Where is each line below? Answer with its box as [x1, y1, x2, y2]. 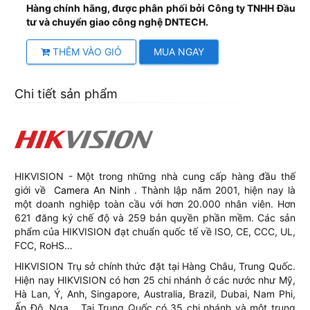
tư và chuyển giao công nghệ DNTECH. [26, 16, 208, 28]
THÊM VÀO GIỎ [49, 46, 122, 58]
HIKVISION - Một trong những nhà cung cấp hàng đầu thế [15, 170, 295, 183]
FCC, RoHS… [15, 239, 73, 252]
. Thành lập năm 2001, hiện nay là [130, 184, 295, 197]
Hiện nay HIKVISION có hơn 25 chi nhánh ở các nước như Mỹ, [15, 274, 295, 286]
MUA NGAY [153, 46, 204, 58]
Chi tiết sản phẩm [15, 86, 118, 102]
